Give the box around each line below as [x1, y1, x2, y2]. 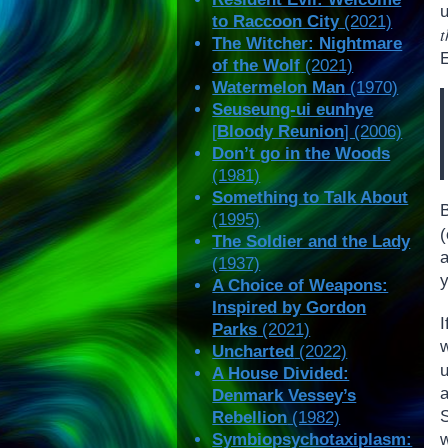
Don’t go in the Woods [212, 144, 391, 164]
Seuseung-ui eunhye [212, 100, 374, 120]
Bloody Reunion [217, 122, 345, 142]
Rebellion [212, 408, 288, 428]
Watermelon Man [212, 78, 346, 98]
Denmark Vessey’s [212, 386, 357, 406]
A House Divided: [212, 364, 350, 384]
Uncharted [212, 342, 295, 362]
